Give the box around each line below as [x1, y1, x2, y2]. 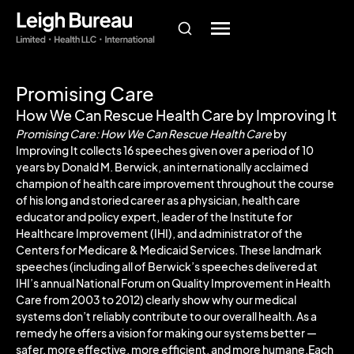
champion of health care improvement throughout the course [16, 176, 334, 190]
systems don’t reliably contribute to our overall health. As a [16, 309, 317, 323]
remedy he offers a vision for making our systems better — [16, 326, 317, 340]
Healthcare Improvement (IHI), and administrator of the [16, 226, 303, 240]
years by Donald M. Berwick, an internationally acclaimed [16, 160, 308, 174]
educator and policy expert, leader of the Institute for [16, 209, 292, 224]
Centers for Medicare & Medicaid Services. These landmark [16, 243, 322, 257]
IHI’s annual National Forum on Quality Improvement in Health [16, 276, 330, 290]
